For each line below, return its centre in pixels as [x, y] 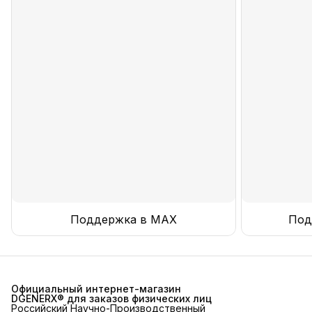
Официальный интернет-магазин [96, 289]
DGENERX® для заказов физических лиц [111, 298]
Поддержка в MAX [123, 219]
